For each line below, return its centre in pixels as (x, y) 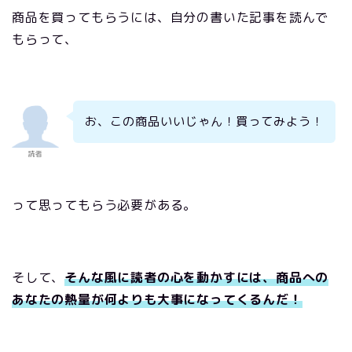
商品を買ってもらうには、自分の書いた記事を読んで (170, 18)
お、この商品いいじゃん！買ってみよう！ (204, 121)
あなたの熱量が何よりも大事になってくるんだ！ (157, 299)
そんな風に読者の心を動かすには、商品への (197, 277)
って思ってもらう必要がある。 (104, 205)
